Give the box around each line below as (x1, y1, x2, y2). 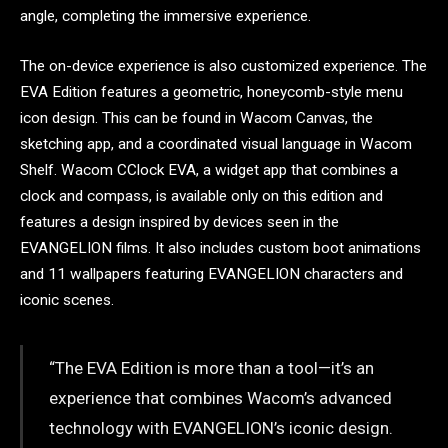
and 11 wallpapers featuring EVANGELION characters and (20, 265, 403, 284)
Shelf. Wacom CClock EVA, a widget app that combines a (20, 161, 398, 180)
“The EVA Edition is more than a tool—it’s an (48, 358, 374, 379)
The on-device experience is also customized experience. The (20, 57, 427, 76)
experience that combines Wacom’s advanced (48, 388, 392, 409)
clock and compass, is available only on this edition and (20, 187, 383, 206)
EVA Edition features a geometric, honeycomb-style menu (20, 83, 403, 102)
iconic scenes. (20, 291, 114, 310)
